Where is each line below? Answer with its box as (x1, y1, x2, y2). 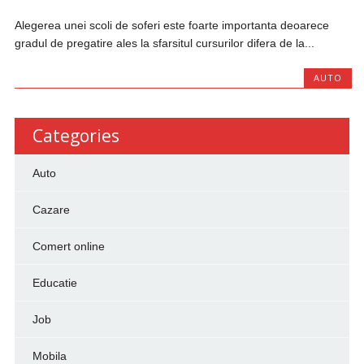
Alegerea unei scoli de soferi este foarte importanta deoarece (15, 19, 330, 32)
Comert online (32, 239, 105, 253)
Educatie (32, 275, 77, 289)
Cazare (32, 202, 70, 216)
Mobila (32, 349, 67, 362)
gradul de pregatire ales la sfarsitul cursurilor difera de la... (15, 37, 315, 50)
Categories (32, 123, 119, 147)
